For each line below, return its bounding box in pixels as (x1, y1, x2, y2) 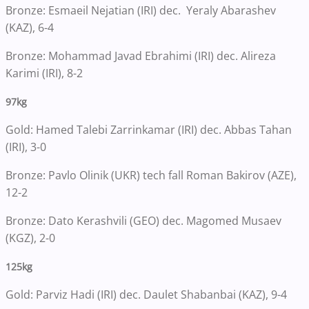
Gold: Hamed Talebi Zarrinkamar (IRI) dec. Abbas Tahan (6, 122, 292, 138)
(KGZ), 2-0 (6, 230, 55, 246)
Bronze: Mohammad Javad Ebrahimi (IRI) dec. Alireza (6, 48, 276, 64)
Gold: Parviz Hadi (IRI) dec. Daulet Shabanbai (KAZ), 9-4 (6, 287, 287, 303)
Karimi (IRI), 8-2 (6, 66, 83, 81)
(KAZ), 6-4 (6, 20, 54, 36)
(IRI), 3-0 (6, 139, 46, 155)
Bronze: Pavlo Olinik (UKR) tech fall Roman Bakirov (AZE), (6, 168, 297, 183)
